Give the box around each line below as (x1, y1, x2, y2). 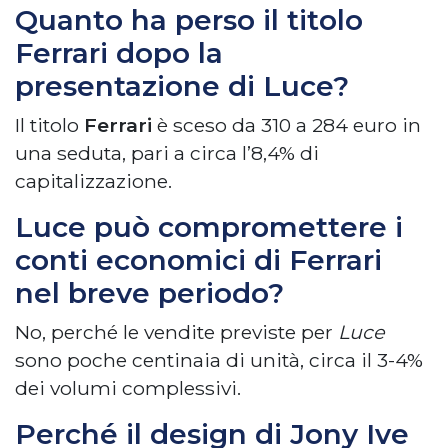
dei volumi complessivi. (15, 376, 241, 401)
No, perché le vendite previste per (15, 320, 338, 345)
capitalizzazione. (15, 169, 172, 194)
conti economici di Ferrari (15, 243, 382, 278)
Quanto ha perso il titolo (15, 3, 363, 38)
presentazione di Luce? (15, 69, 349, 104)
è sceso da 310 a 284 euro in (152, 113, 421, 138)
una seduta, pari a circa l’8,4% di (15, 141, 319, 166)
